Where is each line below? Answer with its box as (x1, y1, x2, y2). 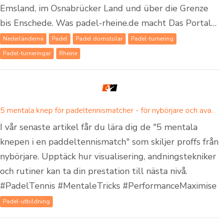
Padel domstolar (76, 35, 123, 43)
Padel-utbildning (3, 197, 50, 206)
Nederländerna (3, 35, 44, 43)
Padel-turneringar (3, 49, 51, 58)
